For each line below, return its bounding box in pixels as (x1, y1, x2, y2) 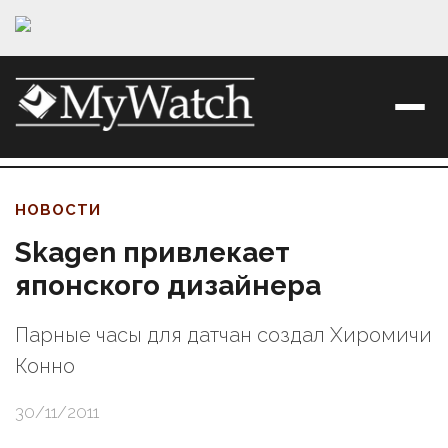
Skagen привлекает (15, 236, 290, 270)
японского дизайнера (15, 269, 321, 303)
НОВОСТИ (15, 201, 101, 220)
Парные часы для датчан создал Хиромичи (15, 323, 432, 348)
